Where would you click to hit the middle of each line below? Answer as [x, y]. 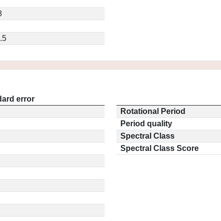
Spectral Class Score [160, 148]
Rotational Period [153, 111]
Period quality [146, 124]
